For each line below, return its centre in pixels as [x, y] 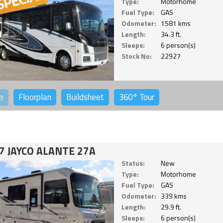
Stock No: [136, 56]
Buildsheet [85, 97]
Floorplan [35, 97]
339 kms [173, 196]
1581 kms [175, 23]
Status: [133, 163]
